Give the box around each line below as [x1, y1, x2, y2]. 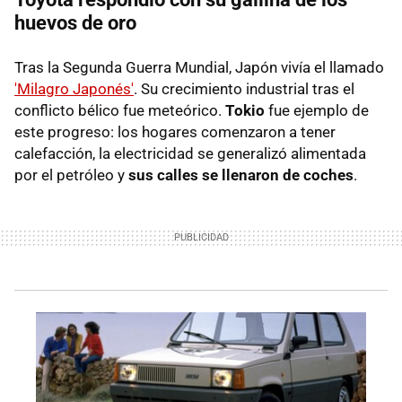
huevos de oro [14, 12, 136, 35]
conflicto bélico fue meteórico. [14, 101, 225, 120]
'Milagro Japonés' [14, 80, 134, 99]
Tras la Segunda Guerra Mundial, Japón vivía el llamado [14, 58, 384, 77]
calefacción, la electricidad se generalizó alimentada [14, 144, 366, 163]
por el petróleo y [14, 166, 128, 185]
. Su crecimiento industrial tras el [134, 80, 354, 99]
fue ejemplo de [268, 101, 369, 120]
